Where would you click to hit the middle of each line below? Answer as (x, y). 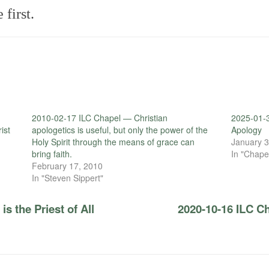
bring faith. (52, 153)
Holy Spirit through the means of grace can (113, 141)
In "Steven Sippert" (67, 177)
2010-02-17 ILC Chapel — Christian (99, 117)
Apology (247, 129)
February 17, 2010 (67, 165)
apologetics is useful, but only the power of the (119, 129)
